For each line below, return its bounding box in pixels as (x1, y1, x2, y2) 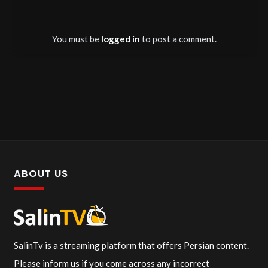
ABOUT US (13, 167, 68, 181)
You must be (52, 33, 101, 44)
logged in (101, 33, 140, 44)
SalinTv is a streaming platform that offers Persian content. (13, 240, 249, 251)
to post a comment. (140, 33, 217, 44)
